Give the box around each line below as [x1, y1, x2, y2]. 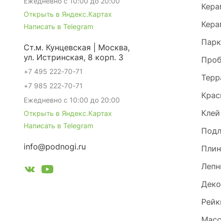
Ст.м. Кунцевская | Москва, [24, 42, 130, 52]
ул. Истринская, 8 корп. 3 [24, 52, 123, 62]
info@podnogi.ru [24, 142, 86, 151]
